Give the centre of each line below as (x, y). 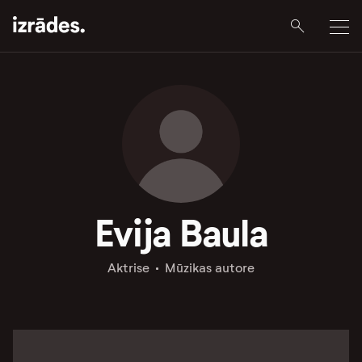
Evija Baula (181, 234)
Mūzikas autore (210, 268)
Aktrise (128, 268)
